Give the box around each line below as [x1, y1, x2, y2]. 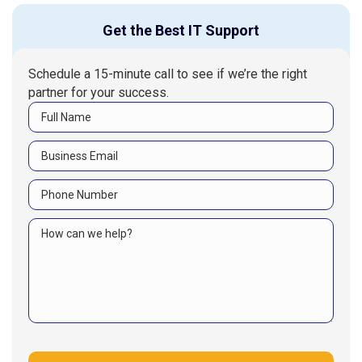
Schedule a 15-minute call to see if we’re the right [28, 65, 307, 82]
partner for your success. [28, 84, 169, 100]
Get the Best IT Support [103, 21, 259, 39]
